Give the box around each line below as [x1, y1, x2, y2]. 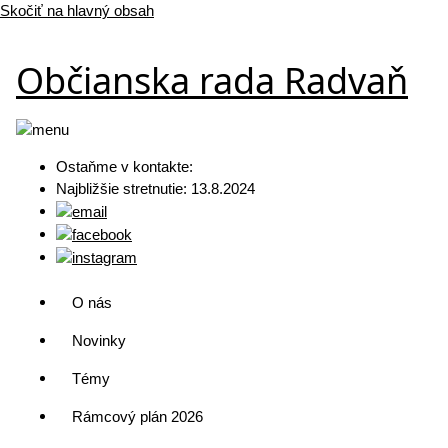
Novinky [72, 332, 126, 350]
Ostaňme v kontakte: [56, 158, 193, 176]
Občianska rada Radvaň [16, 56, 408, 106]
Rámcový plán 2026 [72, 408, 203, 426]
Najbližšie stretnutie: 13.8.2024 [56, 180, 255, 198]
